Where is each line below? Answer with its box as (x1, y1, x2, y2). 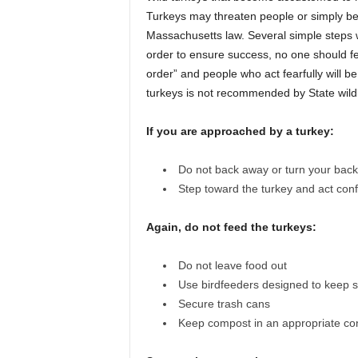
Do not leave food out (177, 259, 287, 272)
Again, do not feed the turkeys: (145, 221, 316, 233)
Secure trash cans (177, 297, 270, 310)
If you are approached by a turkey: (145, 125, 334, 137)
